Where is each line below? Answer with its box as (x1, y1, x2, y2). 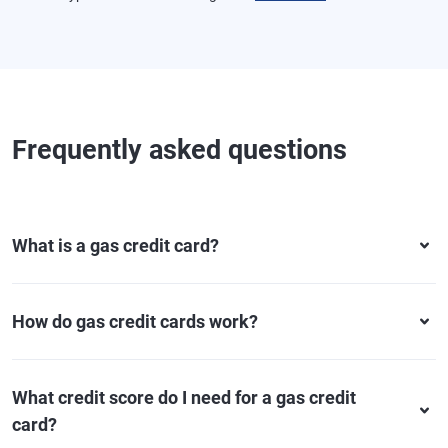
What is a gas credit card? (12, 235, 219, 257)
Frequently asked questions (12, 134, 347, 167)
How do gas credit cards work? (12, 311, 258, 333)
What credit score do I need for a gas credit (12, 387, 356, 409)
